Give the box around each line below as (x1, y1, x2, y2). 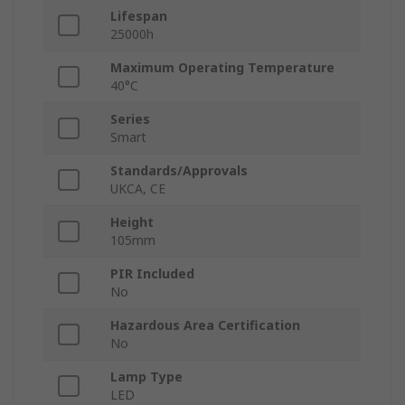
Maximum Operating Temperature (110, 59, 334, 77)
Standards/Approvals (110, 162, 248, 180)
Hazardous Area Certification (110, 316, 300, 334)
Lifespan (110, 7, 167, 25)
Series (110, 110, 150, 128)
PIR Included (110, 265, 194, 283)
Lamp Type (110, 368, 183, 386)
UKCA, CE (110, 180, 165, 198)
